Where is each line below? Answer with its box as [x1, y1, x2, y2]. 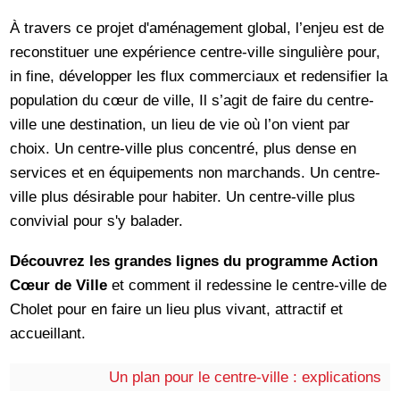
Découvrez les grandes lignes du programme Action [10, 251, 379, 270]
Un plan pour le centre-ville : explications [108, 367, 381, 386]
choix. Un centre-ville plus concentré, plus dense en [10, 139, 357, 158]
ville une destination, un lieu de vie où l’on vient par [10, 115, 351, 134]
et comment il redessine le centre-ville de [107, 275, 387, 294]
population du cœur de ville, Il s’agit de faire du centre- [10, 91, 375, 110]
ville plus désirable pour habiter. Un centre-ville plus [10, 187, 356, 206]
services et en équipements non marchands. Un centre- [10, 163, 381, 182]
